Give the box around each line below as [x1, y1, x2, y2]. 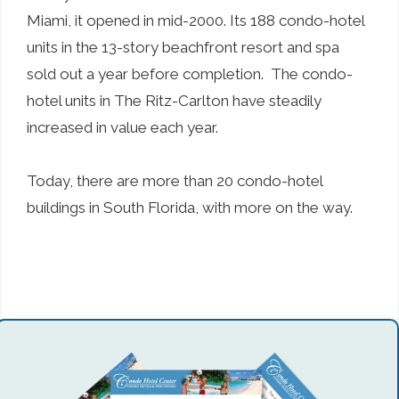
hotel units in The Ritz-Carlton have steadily [27, 91, 322, 110]
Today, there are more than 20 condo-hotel [27, 171, 322, 190]
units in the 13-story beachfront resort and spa [27, 37, 339, 56]
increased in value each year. [27, 118, 218, 136]
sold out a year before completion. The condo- [27, 64, 353, 83]
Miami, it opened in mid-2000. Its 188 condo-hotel [27, 11, 364, 29]
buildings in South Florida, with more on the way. [27, 198, 353, 216]
